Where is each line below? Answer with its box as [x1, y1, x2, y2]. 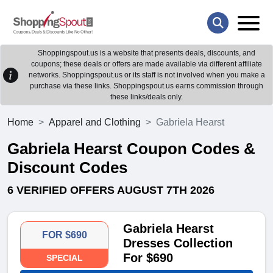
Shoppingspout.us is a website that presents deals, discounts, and [38, 49, 255, 58]
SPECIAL [46, 253, 83, 263]
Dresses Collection [123, 236, 233, 250]
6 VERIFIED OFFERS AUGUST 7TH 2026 [7, 184, 214, 197]
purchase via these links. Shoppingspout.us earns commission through [30, 82, 263, 91]
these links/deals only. [110, 93, 183, 102]
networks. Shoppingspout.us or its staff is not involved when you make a [28, 71, 265, 80]
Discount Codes [7, 158, 127, 177]
